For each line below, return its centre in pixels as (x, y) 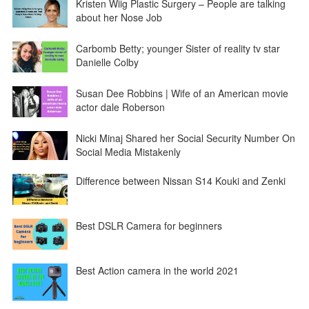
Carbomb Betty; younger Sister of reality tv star (178, 49)
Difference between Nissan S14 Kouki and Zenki (180, 181)
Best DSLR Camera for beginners (149, 226)
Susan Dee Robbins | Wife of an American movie (182, 93)
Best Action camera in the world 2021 (157, 271)
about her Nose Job (119, 18)
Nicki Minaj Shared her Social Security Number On (185, 138)
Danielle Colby (107, 62)
